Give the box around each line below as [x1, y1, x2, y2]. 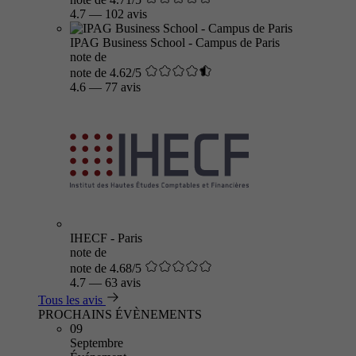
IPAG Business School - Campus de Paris [70, 36, 280, 49]
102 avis [105, 7, 147, 21]
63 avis [105, 276, 141, 289]
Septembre [70, 336, 123, 350]
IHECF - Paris [70, 231, 142, 245]
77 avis [105, 80, 141, 94]
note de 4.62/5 [70, 66, 141, 79]
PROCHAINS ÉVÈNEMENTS [38, 308, 202, 321]
